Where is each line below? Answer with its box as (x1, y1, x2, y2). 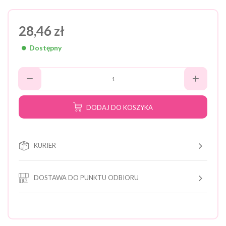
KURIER (34, 141, 56, 149)
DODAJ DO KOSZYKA (86, 103, 153, 111)
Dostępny (27, 43, 62, 52)
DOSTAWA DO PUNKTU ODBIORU (34, 173, 139, 182)
